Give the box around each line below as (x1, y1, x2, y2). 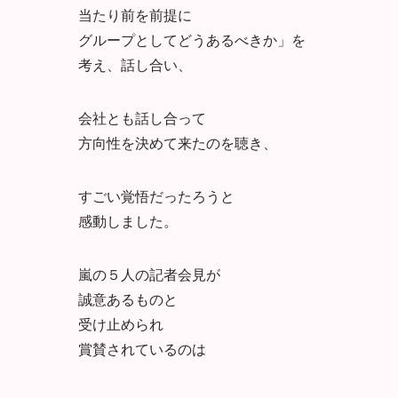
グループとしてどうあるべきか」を (78, 28, 306, 50)
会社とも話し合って (78, 107, 206, 128)
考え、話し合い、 (78, 53, 192, 75)
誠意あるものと (78, 288, 178, 309)
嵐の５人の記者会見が (78, 263, 220, 284)
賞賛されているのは (78, 338, 206, 359)
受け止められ (78, 313, 163, 334)
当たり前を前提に (78, 4, 192, 25)
